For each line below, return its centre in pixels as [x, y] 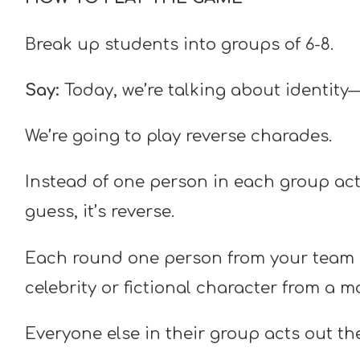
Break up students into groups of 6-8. [179, 44]
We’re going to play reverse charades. [180, 137]
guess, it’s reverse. [99, 212]
